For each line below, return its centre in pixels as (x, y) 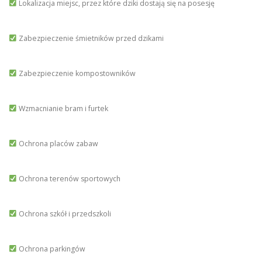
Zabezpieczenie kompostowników (76, 74)
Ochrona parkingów (51, 249)
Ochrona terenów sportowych (68, 179)
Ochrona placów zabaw (57, 144)
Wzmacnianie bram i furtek (62, 109)
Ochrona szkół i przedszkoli (64, 214)
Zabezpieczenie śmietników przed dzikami (90, 39)
